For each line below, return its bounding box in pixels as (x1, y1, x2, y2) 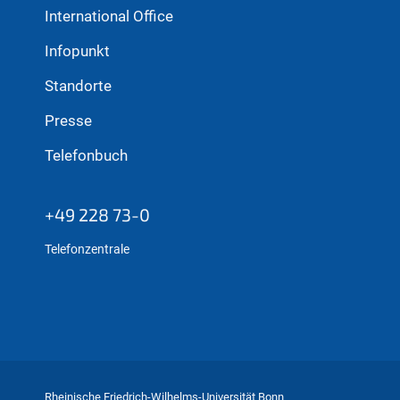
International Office (45, 7, 173, 25)
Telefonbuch (45, 146, 128, 164)
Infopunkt (45, 42, 110, 60)
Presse (45, 112, 92, 129)
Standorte (45, 77, 112, 95)
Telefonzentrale (45, 241, 129, 256)
